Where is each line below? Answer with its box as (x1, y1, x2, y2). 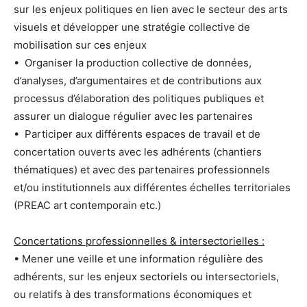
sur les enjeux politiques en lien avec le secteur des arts (14, 2, 288, 16)
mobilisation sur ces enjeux (14, 38, 147, 51)
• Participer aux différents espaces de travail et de (14, 127, 260, 140)
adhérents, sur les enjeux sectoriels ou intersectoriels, (14, 269, 279, 283)
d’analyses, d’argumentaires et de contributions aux (14, 73, 262, 87)
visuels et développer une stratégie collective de (14, 20, 250, 34)
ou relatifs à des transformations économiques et (14, 287, 251, 301)
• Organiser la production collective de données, (14, 56, 251, 69)
